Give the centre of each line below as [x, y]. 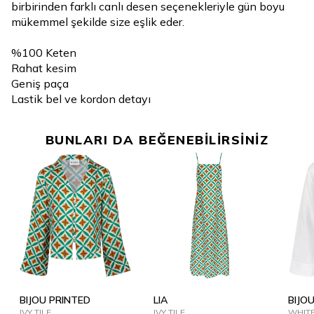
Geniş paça [40, 83]
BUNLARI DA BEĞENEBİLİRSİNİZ [157, 140]
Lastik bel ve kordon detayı [81, 99]
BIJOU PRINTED [55, 300]
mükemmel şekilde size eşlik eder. [98, 22]
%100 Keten [44, 53]
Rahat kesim [44, 68]
